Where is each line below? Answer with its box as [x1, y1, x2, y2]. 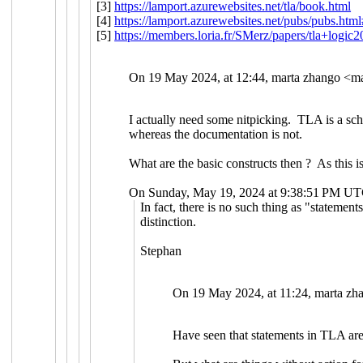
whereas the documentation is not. [129, 126, 310, 141]
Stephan [140, 243, 182, 258]
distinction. [140, 214, 197, 228]
